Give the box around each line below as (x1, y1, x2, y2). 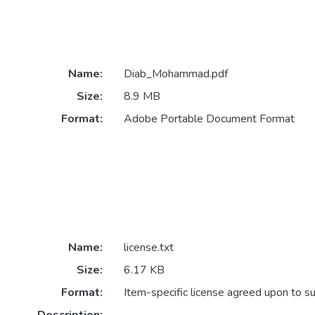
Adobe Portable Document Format (123, 111, 295, 127)
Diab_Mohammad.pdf (123, 66, 228, 82)
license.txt (123, 240, 174, 256)
